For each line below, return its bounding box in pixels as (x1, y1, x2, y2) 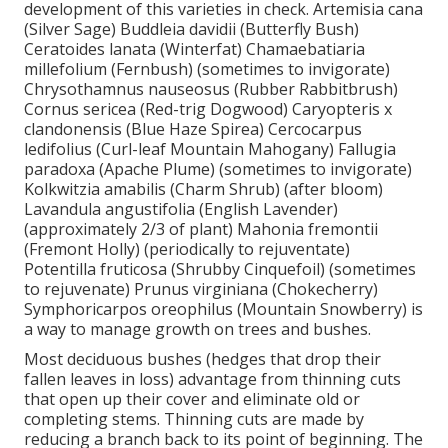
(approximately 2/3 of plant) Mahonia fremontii (24, 217, 378, 240)
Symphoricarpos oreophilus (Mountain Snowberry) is (24, 297, 423, 320)
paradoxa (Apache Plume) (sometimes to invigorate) (24, 157, 412, 180)
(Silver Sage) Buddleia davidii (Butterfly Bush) (24, 17, 359, 40)
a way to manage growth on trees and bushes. (24, 317, 371, 340)
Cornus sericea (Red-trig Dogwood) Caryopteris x (24, 97, 392, 120)
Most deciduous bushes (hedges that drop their (24, 347, 381, 370)
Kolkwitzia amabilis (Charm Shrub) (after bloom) (24, 177, 383, 200)
